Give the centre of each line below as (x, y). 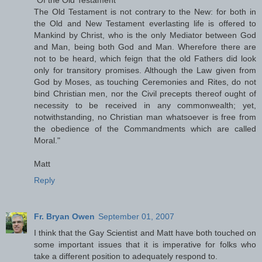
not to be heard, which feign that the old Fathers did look (145, 58)
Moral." (47, 140)
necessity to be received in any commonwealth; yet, (145, 105)
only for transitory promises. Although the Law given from (145, 70)
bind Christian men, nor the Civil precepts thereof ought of (145, 93)
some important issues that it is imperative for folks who (145, 244)
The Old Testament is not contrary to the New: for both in (145, 11)
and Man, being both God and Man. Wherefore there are (145, 46)
